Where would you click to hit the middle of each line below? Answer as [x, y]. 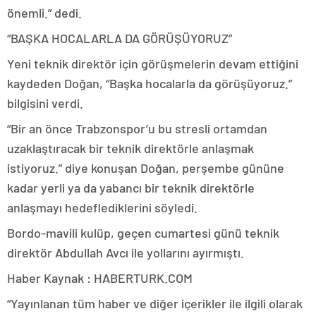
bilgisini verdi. [45, 103]
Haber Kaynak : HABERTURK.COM [100, 278]
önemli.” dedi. [44, 12]
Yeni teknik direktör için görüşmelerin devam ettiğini [153, 63]
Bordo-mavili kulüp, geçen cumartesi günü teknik [143, 232]
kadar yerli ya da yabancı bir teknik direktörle [131, 187]
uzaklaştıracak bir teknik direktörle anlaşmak [130, 148]
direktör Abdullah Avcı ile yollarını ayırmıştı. [126, 252]
